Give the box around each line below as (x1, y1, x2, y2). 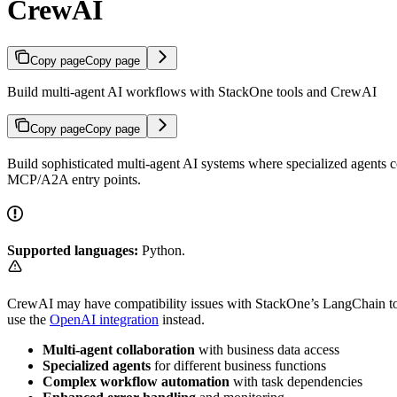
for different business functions (151, 357, 326, 373)
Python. (138, 242, 185, 258)
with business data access (195, 341, 339, 357)
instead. (159, 311, 205, 327)
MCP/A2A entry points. (7, 171, 141, 187)
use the (7, 311, 50, 327)
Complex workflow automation (43, 373, 230, 389)
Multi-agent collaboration (43, 341, 195, 357)
